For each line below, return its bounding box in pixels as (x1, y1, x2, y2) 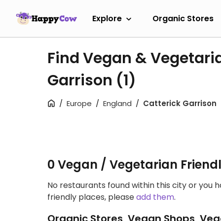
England (103, 98, 132, 109)
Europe (67, 98, 92, 109)
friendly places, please (47, 191, 136, 203)
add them (136, 191, 174, 203)
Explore (92, 12, 122, 24)
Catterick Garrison (143, 98, 217, 109)
